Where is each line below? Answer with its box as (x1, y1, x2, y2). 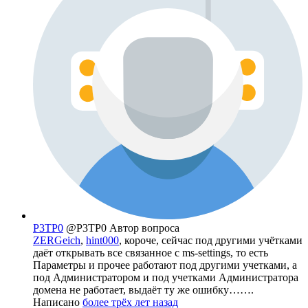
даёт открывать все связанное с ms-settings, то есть (33, 247, 268, 259)
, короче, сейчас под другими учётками (119, 234, 302, 247)
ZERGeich (33, 234, 80, 247)
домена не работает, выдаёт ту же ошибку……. (33, 284, 254, 296)
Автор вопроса (109, 222, 179, 234)
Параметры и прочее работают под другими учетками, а (33, 259, 297, 272)
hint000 (86, 234, 119, 247)
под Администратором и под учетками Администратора (33, 272, 298, 284)
